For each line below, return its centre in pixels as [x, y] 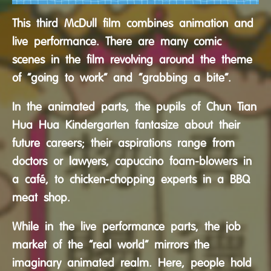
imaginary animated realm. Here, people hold [132, 263]
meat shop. [41, 198]
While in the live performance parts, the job [126, 227]
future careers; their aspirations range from [123, 143]
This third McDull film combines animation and [133, 24]
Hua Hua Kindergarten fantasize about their [126, 125]
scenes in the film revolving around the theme [132, 60]
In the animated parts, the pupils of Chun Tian [134, 107]
